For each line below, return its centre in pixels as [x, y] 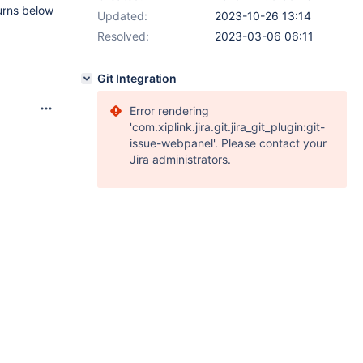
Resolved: [123, 36]
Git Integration [137, 78]
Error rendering [169, 111]
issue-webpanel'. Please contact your [228, 143]
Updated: [122, 16]
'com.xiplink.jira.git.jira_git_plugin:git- [227, 127]
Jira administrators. [180, 159]
